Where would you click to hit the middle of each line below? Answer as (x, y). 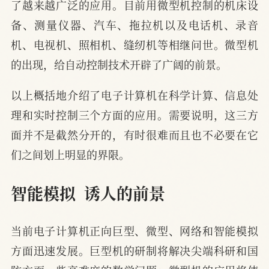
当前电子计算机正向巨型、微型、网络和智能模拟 (134, 231)
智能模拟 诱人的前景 (88, 193)
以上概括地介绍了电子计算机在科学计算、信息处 (134, 95)
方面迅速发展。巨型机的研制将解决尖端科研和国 (134, 251)
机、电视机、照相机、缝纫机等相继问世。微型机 (134, 45)
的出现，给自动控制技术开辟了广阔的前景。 (119, 65)
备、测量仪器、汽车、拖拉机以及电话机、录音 (134, 25)
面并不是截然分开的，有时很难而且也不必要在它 (134, 135)
